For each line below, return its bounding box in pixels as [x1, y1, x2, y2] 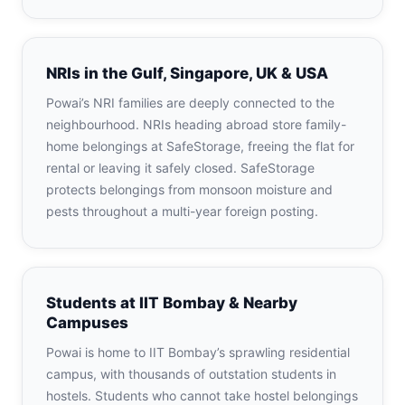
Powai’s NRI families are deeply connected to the [46, 95, 334, 110]
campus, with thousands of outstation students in [46, 366, 336, 381]
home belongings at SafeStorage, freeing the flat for [46, 138, 354, 154]
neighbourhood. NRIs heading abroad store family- [46, 117, 346, 132]
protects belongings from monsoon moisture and [46, 182, 333, 197]
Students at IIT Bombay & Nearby [46, 294, 297, 312]
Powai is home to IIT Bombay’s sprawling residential [46, 344, 350, 360]
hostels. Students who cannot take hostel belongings [46, 388, 358, 403]
